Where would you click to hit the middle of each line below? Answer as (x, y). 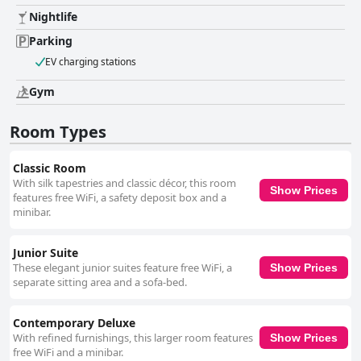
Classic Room (50, 168)
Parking (51, 41)
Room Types (58, 132)
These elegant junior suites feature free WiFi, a (122, 268)
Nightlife (53, 17)
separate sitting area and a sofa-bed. (100, 282)
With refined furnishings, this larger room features (133, 338)
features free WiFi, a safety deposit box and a (120, 198)
